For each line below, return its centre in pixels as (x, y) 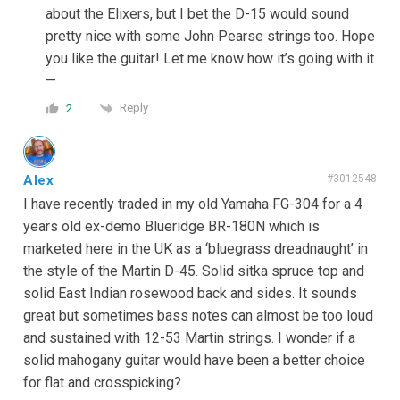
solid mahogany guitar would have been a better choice (194, 360)
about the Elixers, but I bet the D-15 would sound (197, 14)
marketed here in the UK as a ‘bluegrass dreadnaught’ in (196, 248)
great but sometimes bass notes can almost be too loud (198, 315)
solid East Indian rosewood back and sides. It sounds (190, 293)
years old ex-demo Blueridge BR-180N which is (171, 226)
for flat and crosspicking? (102, 382)
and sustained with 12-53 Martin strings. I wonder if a (189, 337)
